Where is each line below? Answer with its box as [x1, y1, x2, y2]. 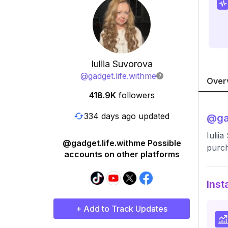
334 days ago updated [84, 110, 169, 121]
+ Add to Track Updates [76, 204, 167, 214]
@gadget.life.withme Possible [62, 138, 181, 148]
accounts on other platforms [64, 149, 180, 159]
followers [118, 90, 155, 100]
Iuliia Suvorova [91, 59, 153, 69]
